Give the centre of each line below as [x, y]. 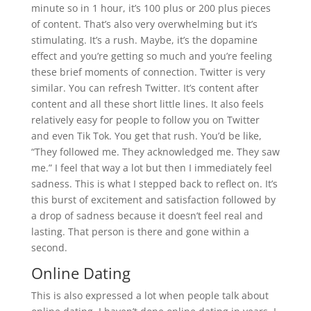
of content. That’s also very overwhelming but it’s [144, 24]
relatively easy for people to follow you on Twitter [145, 119]
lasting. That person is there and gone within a [140, 231]
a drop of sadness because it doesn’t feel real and [147, 215]
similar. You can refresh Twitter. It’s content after [145, 87]
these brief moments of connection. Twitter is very [148, 72]
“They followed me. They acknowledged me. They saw [155, 151]
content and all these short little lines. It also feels [147, 103]
